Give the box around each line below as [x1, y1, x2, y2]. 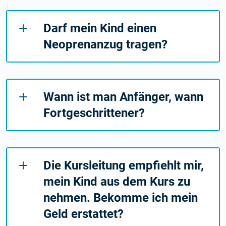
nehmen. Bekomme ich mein [43, 190, 198, 205]
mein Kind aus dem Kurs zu [43, 174, 190, 189]
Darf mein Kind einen [43, 21, 156, 35]
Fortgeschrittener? [43, 105, 145, 120]
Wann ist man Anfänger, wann [43, 89, 203, 104]
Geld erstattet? [43, 206, 124, 221]
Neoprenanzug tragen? [43, 37, 167, 51]
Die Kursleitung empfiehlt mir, [43, 158, 204, 173]
